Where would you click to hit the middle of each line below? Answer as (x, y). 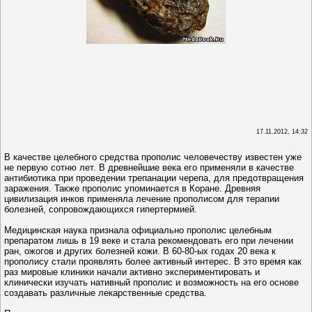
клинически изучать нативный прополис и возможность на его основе (151, 283)
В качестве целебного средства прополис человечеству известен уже (153, 157)
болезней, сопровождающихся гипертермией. (101, 210)
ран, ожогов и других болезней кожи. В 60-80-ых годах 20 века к (140, 251)
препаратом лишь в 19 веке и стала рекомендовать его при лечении (149, 241)
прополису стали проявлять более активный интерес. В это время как (153, 262)
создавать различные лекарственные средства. (106, 293)
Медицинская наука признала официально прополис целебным (138, 231)
